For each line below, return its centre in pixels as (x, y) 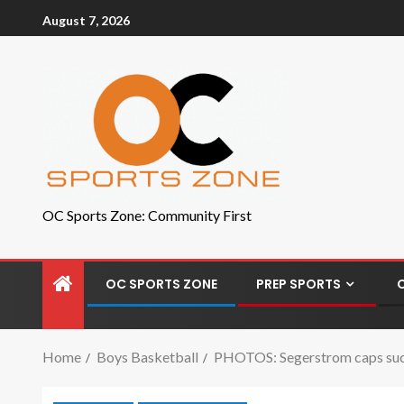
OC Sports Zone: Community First (147, 215)
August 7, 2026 (86, 20)
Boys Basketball (147, 357)
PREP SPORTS (298, 284)
